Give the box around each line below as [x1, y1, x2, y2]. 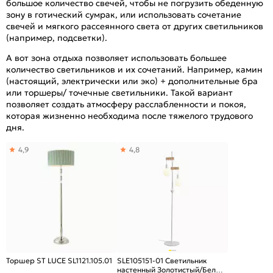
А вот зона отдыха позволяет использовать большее [6, 52, 227, 63]
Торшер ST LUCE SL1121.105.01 [6, 255, 112, 265]
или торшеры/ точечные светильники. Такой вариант [6, 87, 233, 98]
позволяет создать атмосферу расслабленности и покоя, [6, 98, 246, 110]
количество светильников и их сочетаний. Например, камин [6, 63, 263, 75]
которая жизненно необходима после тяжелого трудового [6, 110, 253, 121]
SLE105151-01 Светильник [117, 255, 207, 265]
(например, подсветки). [6, 32, 107, 43]
